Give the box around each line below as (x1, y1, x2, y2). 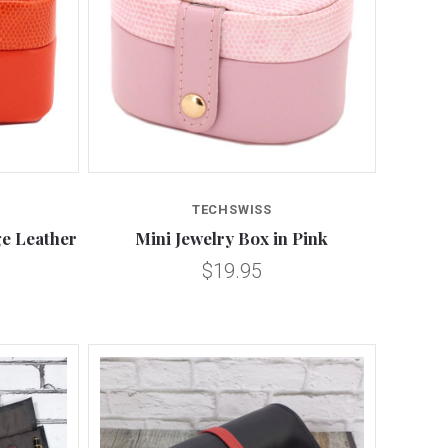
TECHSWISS (191, 202, 273, 218)
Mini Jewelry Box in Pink (135, 227, 329, 250)
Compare (200, 148, 264, 168)
